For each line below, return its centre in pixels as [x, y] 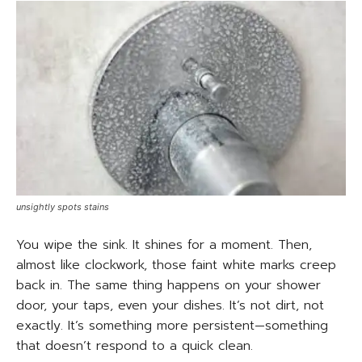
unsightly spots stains [63, 207]
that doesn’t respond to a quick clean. [135, 346]
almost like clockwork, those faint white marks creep [176, 265]
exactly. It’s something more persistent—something [172, 326]
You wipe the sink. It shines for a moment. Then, [164, 245]
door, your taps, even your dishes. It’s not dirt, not [170, 306]
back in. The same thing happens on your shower [168, 286]
